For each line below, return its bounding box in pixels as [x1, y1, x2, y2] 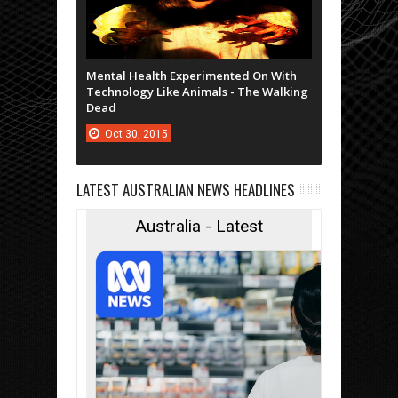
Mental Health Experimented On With [86, 68, 297, 84]
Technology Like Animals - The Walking [86, 84, 308, 100]
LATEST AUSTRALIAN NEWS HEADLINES [76, 179, 295, 202]
